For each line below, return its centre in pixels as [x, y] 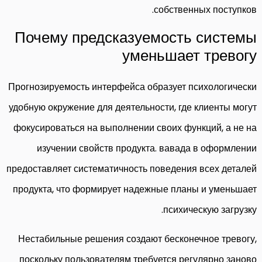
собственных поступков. [205, 9]
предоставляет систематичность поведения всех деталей [132, 168]
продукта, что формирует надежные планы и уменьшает [135, 189]
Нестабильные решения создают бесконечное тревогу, [137, 239]
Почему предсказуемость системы [136, 37]
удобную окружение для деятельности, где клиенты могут [133, 107]
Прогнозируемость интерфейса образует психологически [132, 87]
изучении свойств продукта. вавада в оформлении [147, 148]
